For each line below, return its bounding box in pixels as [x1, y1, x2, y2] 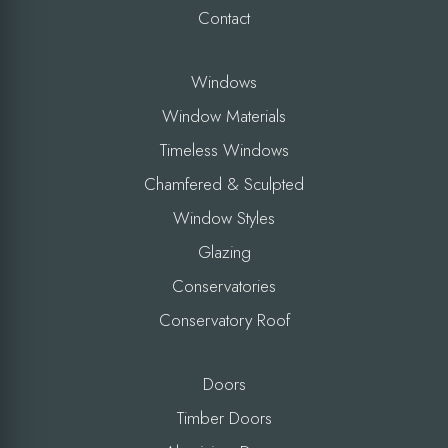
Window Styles [173, 205, 275, 230]
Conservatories [172, 273, 276, 298]
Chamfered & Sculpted [144, 171, 304, 196]
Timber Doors [176, 405, 272, 430]
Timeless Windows [159, 137, 289, 162]
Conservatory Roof [158, 307, 290, 332]
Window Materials [162, 103, 286, 128]
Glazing [197, 239, 251, 264]
